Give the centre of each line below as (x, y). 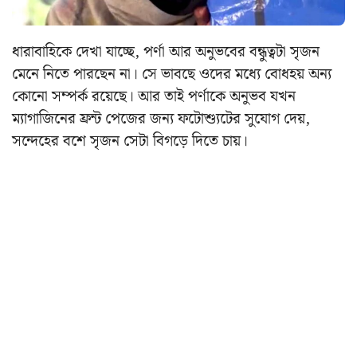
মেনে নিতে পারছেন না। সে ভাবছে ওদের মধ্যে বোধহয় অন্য (172, 74)
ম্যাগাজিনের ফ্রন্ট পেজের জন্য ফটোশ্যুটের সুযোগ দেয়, (161, 119)
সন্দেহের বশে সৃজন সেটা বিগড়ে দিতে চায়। (130, 141)
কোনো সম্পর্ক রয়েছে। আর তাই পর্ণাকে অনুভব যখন (154, 96)
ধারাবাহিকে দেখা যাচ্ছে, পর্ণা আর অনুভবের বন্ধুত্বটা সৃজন (166, 52)
